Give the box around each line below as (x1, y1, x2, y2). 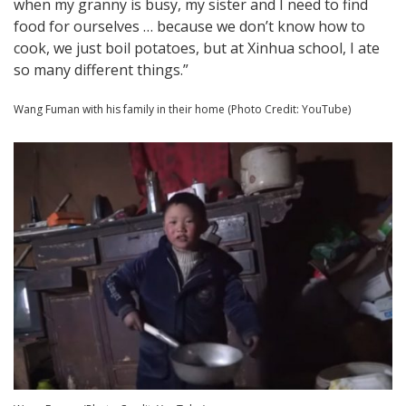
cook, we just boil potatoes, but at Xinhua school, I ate (14, 38, 380, 59)
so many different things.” (14, 60, 188, 81)
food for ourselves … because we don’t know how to (14, 16, 365, 37)
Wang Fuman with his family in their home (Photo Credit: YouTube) (14, 101, 351, 117)
